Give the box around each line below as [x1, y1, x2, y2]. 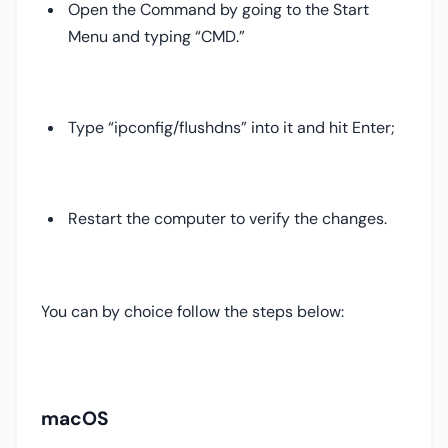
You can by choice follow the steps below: [41, 301, 344, 323]
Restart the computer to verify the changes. [68, 208, 388, 230]
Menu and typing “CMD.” [68, 26, 246, 48]
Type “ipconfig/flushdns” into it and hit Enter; [68, 117, 396, 139]
